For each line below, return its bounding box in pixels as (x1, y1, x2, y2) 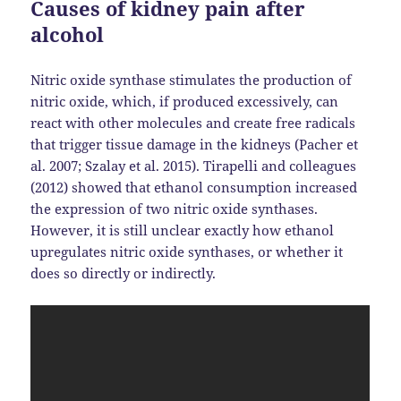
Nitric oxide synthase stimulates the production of (30, 71, 353, 90)
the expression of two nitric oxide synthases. (30, 200, 319, 218)
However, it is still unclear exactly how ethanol (30, 221, 335, 240)
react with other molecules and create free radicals (30, 114, 356, 132)
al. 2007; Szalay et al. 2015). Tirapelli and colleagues (30, 157, 357, 175)
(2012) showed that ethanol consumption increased (30, 178, 358, 197)
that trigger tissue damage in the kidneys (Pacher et (30, 135, 359, 154)
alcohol (30, 21, 105, 48)
